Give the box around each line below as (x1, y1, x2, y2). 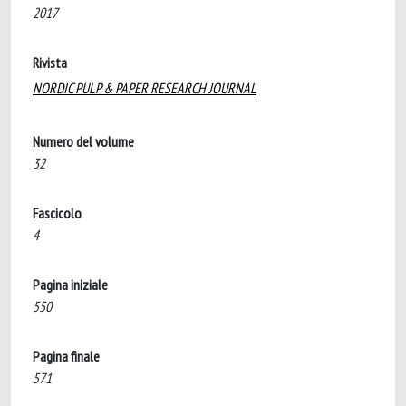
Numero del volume (33, 132, 134, 150)
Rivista (33, 53, 67, 72)
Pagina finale (33, 347, 100, 365)
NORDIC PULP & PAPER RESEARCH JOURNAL (33, 79, 256, 97)
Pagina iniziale (33, 275, 108, 294)
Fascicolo (33, 204, 82, 222)
